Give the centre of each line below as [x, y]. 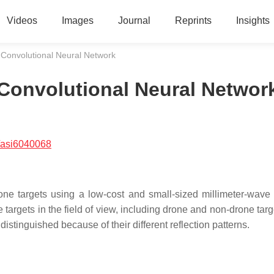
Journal [134, 20]
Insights [253, 20]
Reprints [193, 20]
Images [77, 20]
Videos [22, 20]
